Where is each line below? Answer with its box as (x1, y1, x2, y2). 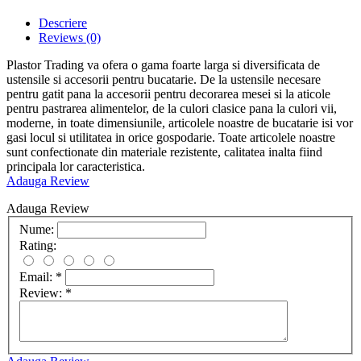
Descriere (39, 15, 87, 30)
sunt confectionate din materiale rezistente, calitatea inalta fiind (6, 144, 322, 159)
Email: (19, 270, 56, 284)
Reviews (39, 30, 86, 44)
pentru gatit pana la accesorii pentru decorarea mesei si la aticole (6, 86, 330, 101)
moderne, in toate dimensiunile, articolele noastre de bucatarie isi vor (6, 115, 353, 130)
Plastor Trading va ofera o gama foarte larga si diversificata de (6, 57, 320, 72)
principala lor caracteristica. (6, 159, 145, 173)
